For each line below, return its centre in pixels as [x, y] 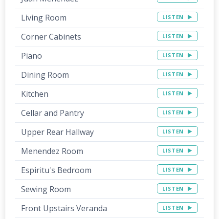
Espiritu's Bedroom [56, 170]
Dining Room [45, 75]
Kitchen [35, 94]
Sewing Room [46, 189]
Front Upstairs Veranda [64, 208]
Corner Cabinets [51, 36]
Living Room [44, 17]
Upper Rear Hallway [58, 132]
